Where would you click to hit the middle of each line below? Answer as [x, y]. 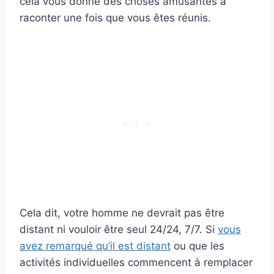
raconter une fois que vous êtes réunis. [115, 18]
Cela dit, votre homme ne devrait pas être [122, 213]
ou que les [198, 246]
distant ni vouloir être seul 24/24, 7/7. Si [119, 230]
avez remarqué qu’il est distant [95, 246]
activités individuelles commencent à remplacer [136, 263]
